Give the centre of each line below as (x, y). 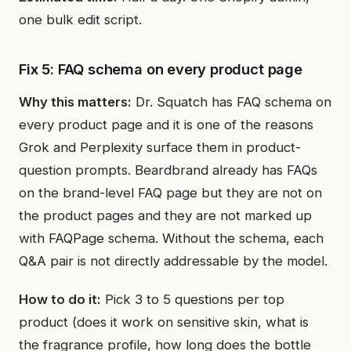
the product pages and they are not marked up (165, 215)
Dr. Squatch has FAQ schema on (232, 102)
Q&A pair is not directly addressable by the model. (173, 261)
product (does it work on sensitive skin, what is (164, 322)
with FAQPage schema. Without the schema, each (171, 238)
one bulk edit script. (80, 20)
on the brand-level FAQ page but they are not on (170, 193)
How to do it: (60, 299)
